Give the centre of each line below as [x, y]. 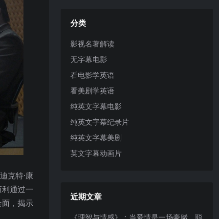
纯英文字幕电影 [96, 106]
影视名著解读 [92, 43]
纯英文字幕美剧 [96, 137]
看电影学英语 [92, 75]
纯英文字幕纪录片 [100, 121]
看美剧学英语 [92, 90]
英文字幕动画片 [96, 153]
